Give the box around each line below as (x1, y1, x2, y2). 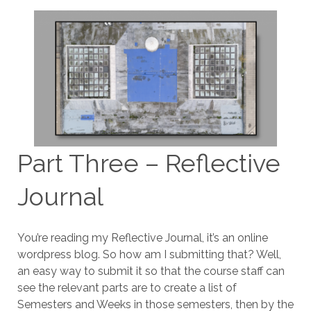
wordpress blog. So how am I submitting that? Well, (17, 247, 281, 261)
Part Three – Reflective (17, 148, 280, 178)
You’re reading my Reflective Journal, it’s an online (17, 230, 268, 244)
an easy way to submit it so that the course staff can (17, 264, 285, 278)
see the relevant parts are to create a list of (17, 280, 237, 294)
